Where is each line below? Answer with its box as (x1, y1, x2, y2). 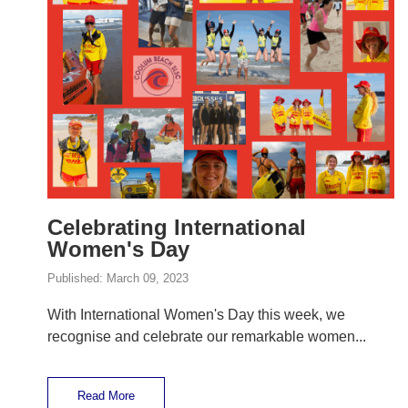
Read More (77, 389, 135, 403)
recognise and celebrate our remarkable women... (47, 329, 366, 345)
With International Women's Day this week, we (47, 307, 345, 323)
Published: (47, 271, 107, 286)
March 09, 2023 (107, 271, 189, 286)
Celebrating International (47, 215, 306, 240)
